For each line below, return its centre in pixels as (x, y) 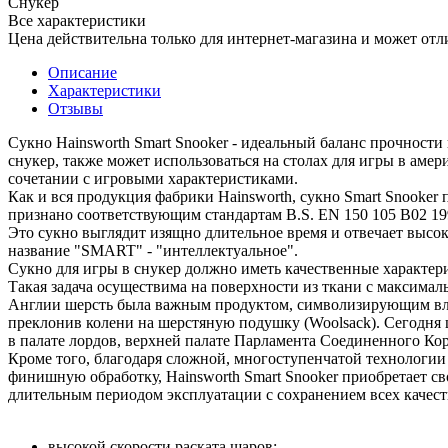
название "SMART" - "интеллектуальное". (153, 250)
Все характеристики (77, 20)
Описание (82, 72)
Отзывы (75, 108)
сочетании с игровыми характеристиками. (153, 178)
